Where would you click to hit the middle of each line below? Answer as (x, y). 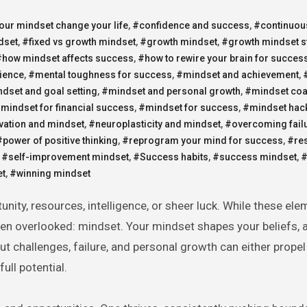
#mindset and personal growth (171, 91)
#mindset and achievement (237, 74)
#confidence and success (191, 25)
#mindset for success (188, 107)
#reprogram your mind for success (202, 140)
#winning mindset (50, 173)
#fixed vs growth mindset (79, 41)
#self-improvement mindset (65, 157)
